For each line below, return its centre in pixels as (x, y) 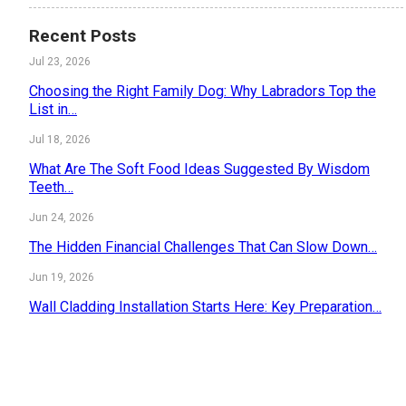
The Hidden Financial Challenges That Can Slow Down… (203, 247)
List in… (53, 109)
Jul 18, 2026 (60, 140)
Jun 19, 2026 (62, 277)
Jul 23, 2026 (60, 62)
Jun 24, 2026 (62, 217)
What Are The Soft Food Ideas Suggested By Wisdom (199, 169)
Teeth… (51, 187)
